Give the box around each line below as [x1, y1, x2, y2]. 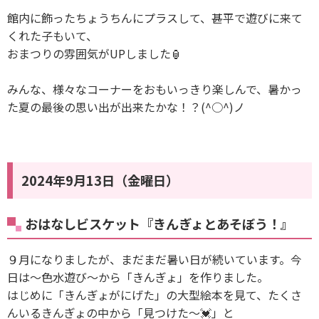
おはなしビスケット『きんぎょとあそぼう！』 [25, 214, 293, 234]
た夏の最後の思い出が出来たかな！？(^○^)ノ [7, 98, 245, 116]
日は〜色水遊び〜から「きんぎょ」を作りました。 [7, 268, 268, 286]
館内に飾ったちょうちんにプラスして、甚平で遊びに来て [7, 9, 303, 27]
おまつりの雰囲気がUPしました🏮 [7, 45, 182, 63]
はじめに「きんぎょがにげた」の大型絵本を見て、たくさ [7, 286, 302, 304]
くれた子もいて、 [7, 27, 98, 45]
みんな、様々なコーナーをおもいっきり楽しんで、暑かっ [7, 80, 302, 98]
